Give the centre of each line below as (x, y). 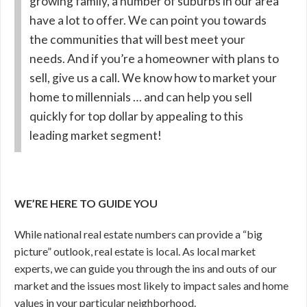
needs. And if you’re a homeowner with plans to (154, 58)
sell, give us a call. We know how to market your (153, 77)
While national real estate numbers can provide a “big (138, 234)
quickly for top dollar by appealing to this (136, 116)
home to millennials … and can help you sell (141, 97)
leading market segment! (96, 135)
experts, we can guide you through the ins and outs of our (146, 268)
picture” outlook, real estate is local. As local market (135, 251)
